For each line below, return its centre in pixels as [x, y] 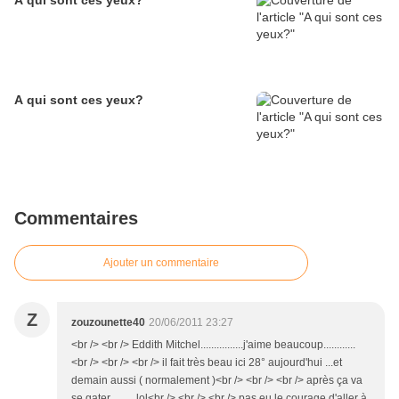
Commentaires [76, 219]
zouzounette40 [108, 323]
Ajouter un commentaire [161, 263]
